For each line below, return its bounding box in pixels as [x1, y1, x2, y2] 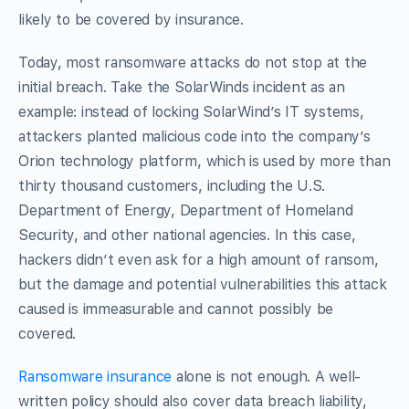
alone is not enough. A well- [172, 367, 362, 385]
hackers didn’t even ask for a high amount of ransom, [18, 250, 379, 268]
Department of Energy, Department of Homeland [18, 201, 353, 219]
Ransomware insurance [18, 367, 173, 385]
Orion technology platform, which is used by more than [18, 152, 391, 170]
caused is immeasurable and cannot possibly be [18, 299, 334, 318]
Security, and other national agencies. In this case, [18, 225, 356, 244]
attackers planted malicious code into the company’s [18, 127, 371, 145]
